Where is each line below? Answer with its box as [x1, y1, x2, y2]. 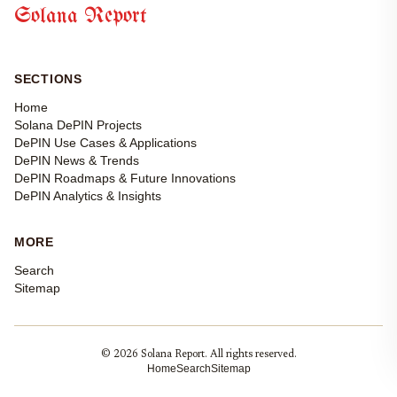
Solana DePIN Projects [14, 118, 142, 133]
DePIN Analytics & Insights [14, 189, 161, 204]
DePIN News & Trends [14, 153, 139, 168]
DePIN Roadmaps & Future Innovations [14, 171, 236, 186]
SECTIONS [14, 72, 82, 87]
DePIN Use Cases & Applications [14, 136, 197, 151]
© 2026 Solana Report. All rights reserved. [100, 349, 297, 361]
